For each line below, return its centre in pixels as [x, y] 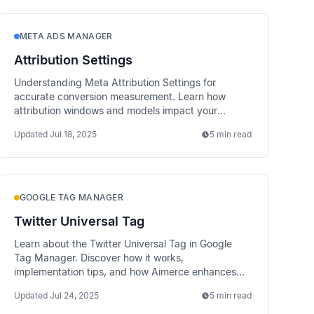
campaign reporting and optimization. [100, 124]
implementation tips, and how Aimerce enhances [125, 272]
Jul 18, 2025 [73, 134]
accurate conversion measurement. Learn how [120, 96]
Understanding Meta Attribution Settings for [115, 82]
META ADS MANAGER [66, 36]
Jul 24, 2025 [74, 295]
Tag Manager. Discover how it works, [98, 258]
